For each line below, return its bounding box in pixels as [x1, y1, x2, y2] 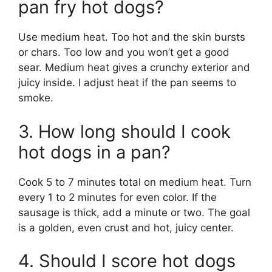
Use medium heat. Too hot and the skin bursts [18, 31, 245, 43]
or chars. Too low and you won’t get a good [18, 46, 229, 58]
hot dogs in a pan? [18, 141, 171, 163]
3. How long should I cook [18, 120, 231, 142]
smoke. [18, 92, 53, 104]
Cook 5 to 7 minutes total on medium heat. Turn [18, 175, 251, 188]
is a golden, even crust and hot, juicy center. [18, 221, 234, 234]
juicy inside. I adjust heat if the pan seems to [18, 76, 236, 89]
